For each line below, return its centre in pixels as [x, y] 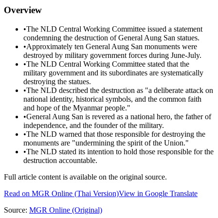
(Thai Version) [96, 194]
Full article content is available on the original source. [85, 177]
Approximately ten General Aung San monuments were [112, 47]
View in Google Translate [158, 194]
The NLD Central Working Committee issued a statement [114, 29]
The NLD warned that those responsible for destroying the [116, 134]
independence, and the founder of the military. [94, 126]
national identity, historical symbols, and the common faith [112, 99]
